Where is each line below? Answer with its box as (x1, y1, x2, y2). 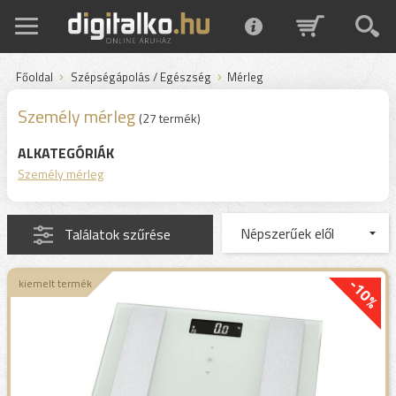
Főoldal (16, 68, 53, 86)
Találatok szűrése (65, 224, 171, 245)
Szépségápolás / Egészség (71, 68, 211, 86)
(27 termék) (139, 109, 201, 127)
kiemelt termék (18, 275, 92, 292)
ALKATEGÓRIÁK (18, 142, 114, 164)
